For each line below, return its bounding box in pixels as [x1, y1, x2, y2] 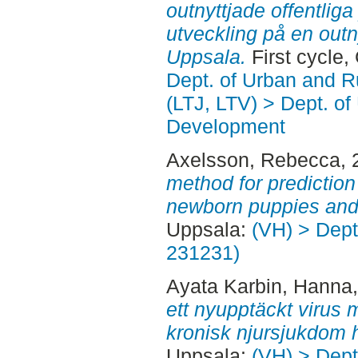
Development [165, 115, 285, 138]
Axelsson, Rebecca [165, 148, 340, 171]
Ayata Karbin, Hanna [165, 274, 352, 297]
